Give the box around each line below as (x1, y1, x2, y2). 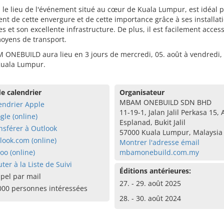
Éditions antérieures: (119, 166, 191, 175)
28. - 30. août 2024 (119, 193, 181, 203)
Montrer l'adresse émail (119, 137, 199, 147)
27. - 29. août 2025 (119, 178, 181, 188)
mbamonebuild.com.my (119, 147, 199, 157)
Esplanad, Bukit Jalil (119, 117, 185, 127)
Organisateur (119, 87, 164, 97)
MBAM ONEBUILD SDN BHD (119, 97, 211, 107)
